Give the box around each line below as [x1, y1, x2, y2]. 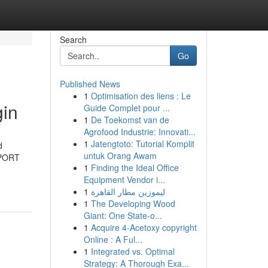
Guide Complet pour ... [83, 102, 170, 114]
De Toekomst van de [90, 114, 169, 126]
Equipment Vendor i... [83, 173, 165, 185]
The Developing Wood [90, 197, 175, 209]
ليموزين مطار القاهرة [90, 185, 165, 197]
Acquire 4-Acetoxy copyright [90, 221, 197, 233]
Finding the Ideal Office [90, 162, 179, 173]
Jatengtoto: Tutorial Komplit [90, 138, 194, 150]
